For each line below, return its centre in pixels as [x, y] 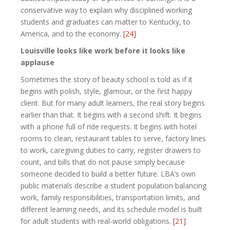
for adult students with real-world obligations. [97, 221]
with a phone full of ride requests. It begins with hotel [109, 126]
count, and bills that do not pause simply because [103, 162]
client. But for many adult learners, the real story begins [113, 103]
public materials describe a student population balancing [113, 185]
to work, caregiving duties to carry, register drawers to [111, 150]
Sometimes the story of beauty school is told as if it [107, 79]
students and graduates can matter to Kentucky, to [106, 22]
